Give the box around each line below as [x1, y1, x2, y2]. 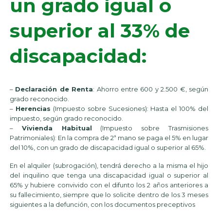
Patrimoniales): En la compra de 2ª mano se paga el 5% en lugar [10, 134, 208, 142]
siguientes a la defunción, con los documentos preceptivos [10, 200, 195, 208]
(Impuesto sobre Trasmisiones [91, 124, 209, 132]
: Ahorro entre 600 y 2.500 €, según [93, 85, 209, 93]
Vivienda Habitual [21, 124, 92, 132]
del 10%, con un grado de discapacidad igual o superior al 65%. [10, 144, 206, 152]
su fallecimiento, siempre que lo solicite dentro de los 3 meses [10, 190, 208, 199]
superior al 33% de [10, 19, 190, 43]
